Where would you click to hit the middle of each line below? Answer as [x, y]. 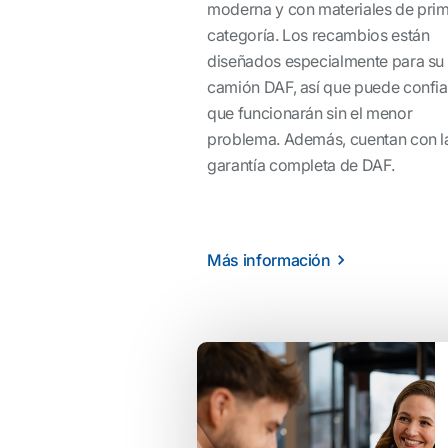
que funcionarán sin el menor [310, 112]
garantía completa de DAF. [301, 164]
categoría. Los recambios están [318, 34]
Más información [269, 259]
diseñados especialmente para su [326, 60]
